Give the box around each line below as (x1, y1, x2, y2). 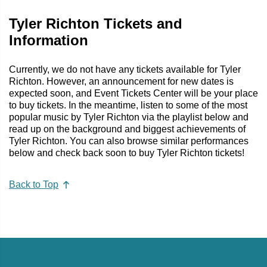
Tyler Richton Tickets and (9, 15, 182, 32)
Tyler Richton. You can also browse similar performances (9, 135, 249, 146)
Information (9, 32, 88, 48)
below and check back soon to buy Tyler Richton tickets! (9, 147, 244, 158)
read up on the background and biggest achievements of (9, 123, 246, 134)
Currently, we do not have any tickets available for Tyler (9, 64, 241, 74)
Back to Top (9, 179, 58, 190)
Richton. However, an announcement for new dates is (9, 76, 234, 86)
